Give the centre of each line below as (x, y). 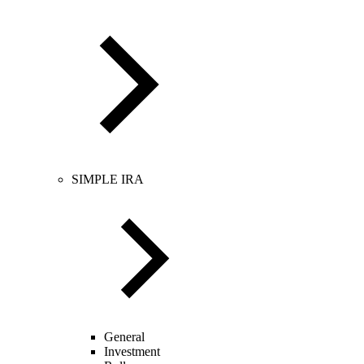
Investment (132, 351)
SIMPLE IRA (108, 179)
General (124, 337)
